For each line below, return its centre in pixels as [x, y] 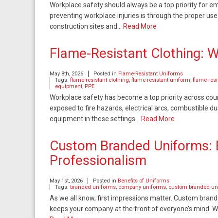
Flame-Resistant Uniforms [151, 74]
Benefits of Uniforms [144, 181]
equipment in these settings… [95, 119]
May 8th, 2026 [66, 74]
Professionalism [98, 160]
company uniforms [142, 187]
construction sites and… [86, 26]
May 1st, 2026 [66, 181]
